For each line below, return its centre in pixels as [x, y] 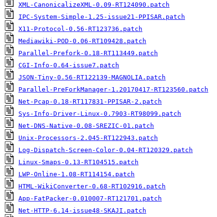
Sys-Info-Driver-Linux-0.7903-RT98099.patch [100, 114]
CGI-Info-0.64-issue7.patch [69, 65]
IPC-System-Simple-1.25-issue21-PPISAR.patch [102, 17]
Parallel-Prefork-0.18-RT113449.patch [88, 53]
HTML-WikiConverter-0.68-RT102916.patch [92, 186]
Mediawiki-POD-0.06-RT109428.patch [82, 41]
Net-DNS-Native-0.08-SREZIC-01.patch [86, 126]
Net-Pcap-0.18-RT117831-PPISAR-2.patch [90, 101]
